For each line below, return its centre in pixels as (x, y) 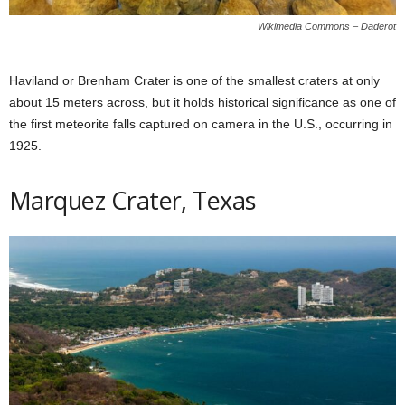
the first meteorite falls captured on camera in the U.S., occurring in (201, 124)
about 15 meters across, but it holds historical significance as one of (202, 103)
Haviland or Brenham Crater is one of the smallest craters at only (194, 81)
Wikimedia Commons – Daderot (327, 27)
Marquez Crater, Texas (132, 201)
